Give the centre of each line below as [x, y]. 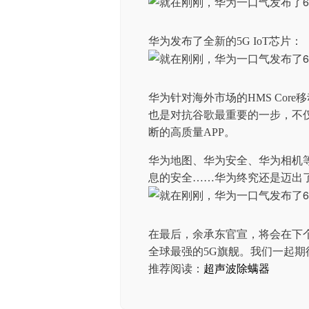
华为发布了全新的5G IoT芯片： [225, 41]
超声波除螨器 [237, 269]
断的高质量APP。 [192, 132]
